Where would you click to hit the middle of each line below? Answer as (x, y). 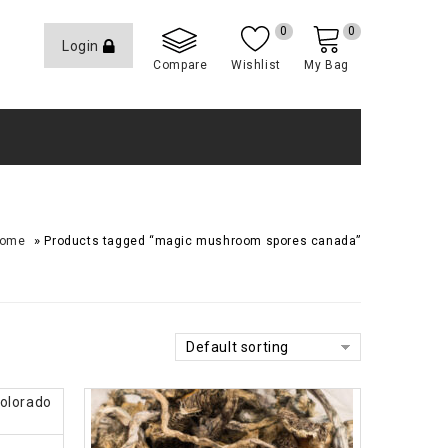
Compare (180, 65)
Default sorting (237, 347)
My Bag (326, 65)
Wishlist (255, 65)
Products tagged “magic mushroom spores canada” (202, 241)
